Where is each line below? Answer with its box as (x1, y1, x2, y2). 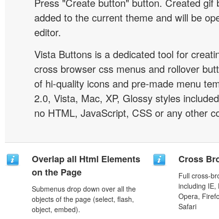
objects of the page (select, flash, (32, 194, 134, 204)
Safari (178, 201, 197, 211)
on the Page (32, 166, 82, 178)
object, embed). (32, 204, 80, 214)
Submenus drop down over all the (32, 184, 136, 194)
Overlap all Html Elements (32, 153, 140, 165)
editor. (34, 25, 61, 39)
